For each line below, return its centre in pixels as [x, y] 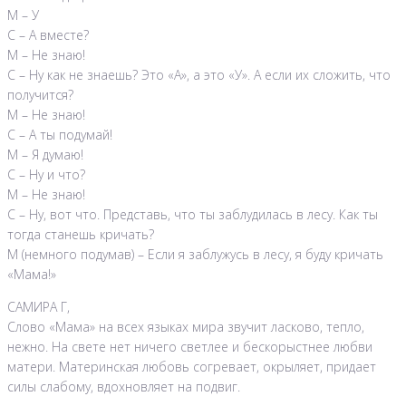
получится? [40, 95]
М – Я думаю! [45, 155]
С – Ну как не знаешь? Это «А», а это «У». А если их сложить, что [199, 75]
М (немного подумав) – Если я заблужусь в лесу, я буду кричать [195, 255]
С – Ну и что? [46, 175]
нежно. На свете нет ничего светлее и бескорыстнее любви [190, 347]
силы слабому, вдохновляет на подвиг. [124, 387]
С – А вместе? [48, 35]
